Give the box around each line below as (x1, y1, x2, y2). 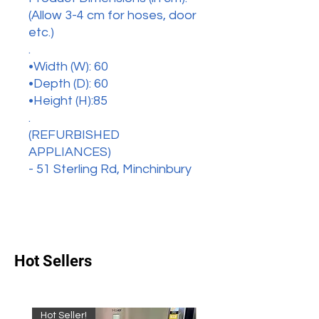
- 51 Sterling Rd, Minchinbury (28, 162, 192, 176)
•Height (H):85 (28, 94, 108, 108)
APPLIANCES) (28, 145, 111, 159)
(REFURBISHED (28, 128, 120, 142)
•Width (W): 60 (28, 60, 108, 73)
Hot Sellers (14, 252, 92, 270)
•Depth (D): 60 (28, 77, 108, 90)
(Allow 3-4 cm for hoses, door (28, 9, 197, 22)
